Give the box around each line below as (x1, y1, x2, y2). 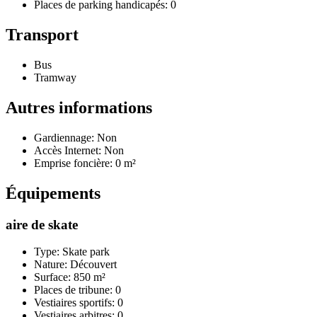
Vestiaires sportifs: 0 (34, 296, 123, 309)
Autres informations (6, 98, 152, 117)
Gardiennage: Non (34, 131, 117, 144)
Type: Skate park (34, 246, 110, 258)
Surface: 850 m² (34, 271, 105, 284)
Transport (6, 25, 79, 45)
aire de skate (6, 217, 78, 232)
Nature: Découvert (34, 258, 117, 271)
